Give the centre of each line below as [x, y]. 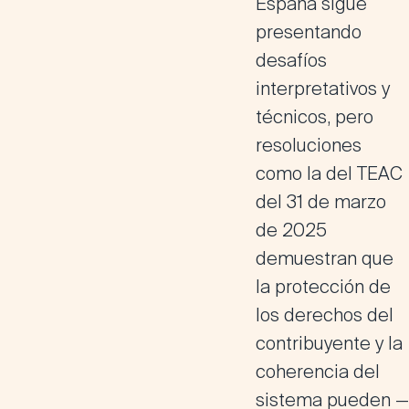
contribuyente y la [329, 343]
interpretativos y [323, 89]
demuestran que [325, 258]
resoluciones [309, 145]
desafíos [291, 60]
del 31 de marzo [321, 202]
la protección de [323, 287]
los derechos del [325, 315]
